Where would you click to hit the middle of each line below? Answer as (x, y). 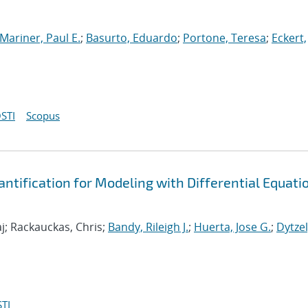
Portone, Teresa (224, 38)
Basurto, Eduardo (132, 38)
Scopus (43, 115)
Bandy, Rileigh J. (148, 227)
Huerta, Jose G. (232, 227)
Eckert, (289, 38)
